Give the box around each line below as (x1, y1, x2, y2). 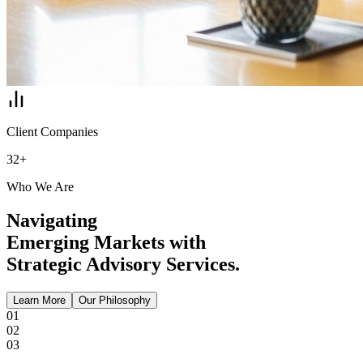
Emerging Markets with (6, 232, 206, 254)
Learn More (13, 294, 66, 307)
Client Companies (6, 124, 98, 139)
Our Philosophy (79, 294, 151, 307)
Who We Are (6, 179, 74, 194)
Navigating (6, 210, 97, 232)
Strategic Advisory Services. (6, 254, 240, 275)
